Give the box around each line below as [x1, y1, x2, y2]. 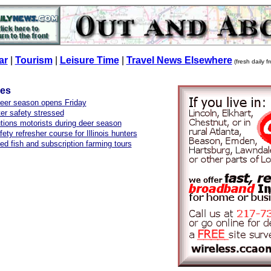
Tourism [15, 55, 53, 65]
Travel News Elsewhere [126, 55, 232, 65]
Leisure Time [59, 55, 119, 65]
